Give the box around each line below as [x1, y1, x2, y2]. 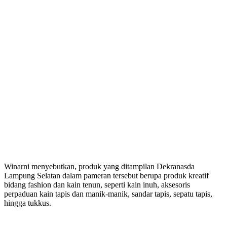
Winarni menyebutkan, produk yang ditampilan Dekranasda [4, 162, 195, 171]
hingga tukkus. [4, 198, 51, 207]
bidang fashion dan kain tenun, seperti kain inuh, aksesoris [4, 180, 190, 189]
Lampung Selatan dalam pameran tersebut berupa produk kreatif [4, 171, 209, 180]
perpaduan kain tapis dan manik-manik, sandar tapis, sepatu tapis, [4, 189, 212, 198]
